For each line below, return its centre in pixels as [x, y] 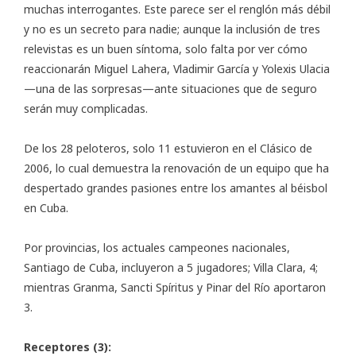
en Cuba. [46, 208]
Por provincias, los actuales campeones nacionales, [157, 248]
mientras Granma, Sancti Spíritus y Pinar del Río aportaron [175, 288]
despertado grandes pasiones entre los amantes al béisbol [176, 188]
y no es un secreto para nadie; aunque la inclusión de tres [172, 29]
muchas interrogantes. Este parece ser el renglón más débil [177, 10]
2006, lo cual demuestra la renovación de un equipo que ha [176, 168]
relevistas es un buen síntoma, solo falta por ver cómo [166, 49]
